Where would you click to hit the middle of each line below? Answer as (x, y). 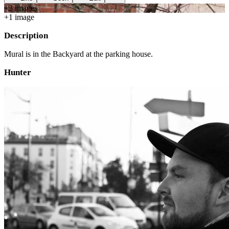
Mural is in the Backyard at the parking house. (78, 54)
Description (26, 36)
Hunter (18, 72)
